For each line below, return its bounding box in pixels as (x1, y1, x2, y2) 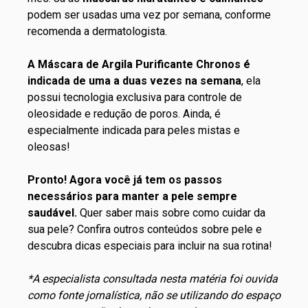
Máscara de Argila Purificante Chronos (38, 57, 241, 71)
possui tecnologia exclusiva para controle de (27, 90, 242, 104)
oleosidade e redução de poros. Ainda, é (27, 107, 221, 120)
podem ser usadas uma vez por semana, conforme (27, 8, 271, 21)
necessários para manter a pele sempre (27, 189, 237, 203)
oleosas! (27, 140, 70, 153)
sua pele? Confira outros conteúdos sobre (27, 222, 232, 236)
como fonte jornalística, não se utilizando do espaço (27, 288, 280, 302)
